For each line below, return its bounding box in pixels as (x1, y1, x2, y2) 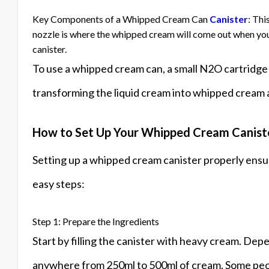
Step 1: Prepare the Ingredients (32, 216, 159, 228)
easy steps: (32, 177, 85, 191)
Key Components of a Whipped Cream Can (32, 13, 210, 25)
